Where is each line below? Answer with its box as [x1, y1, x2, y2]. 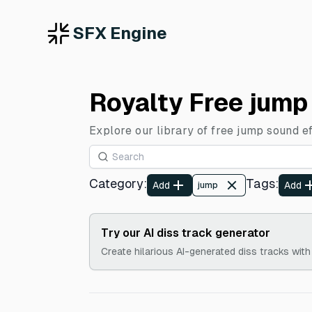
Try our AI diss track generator [101, 226, 270, 240]
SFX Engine [72, 24, 167, 42]
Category [89, 176, 143, 191]
